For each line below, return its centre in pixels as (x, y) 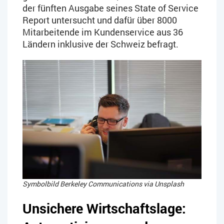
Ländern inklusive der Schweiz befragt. (100, 44)
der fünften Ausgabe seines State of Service (110, 8)
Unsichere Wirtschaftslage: (104, 208)
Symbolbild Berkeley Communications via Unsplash (103, 184)
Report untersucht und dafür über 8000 (100, 20)
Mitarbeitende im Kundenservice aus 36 (103, 32)
